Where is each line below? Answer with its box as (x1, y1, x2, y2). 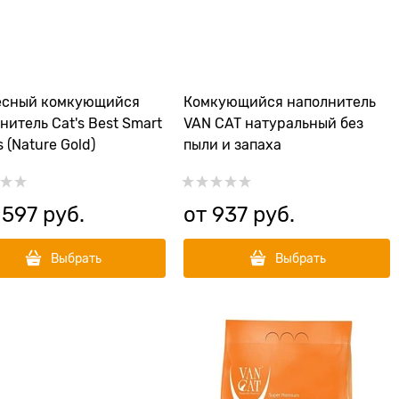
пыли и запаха (183, 137, 281, 153)
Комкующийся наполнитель (183, 94, 376, 110)
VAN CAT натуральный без (183, 116, 363, 132)
